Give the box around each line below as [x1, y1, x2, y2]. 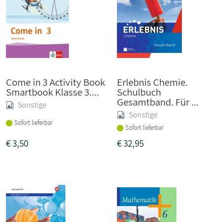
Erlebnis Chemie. [117, 75, 188, 89]
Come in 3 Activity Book [6, 75, 105, 89]
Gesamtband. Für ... [117, 95, 199, 109]
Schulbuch [117, 85, 161, 99]
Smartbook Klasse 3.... [6, 85, 99, 99]
